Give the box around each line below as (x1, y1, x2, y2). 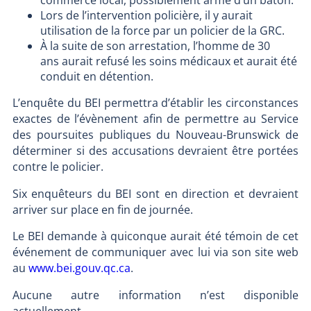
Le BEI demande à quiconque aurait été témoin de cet (12, 228, 299, 244)
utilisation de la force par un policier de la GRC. (40, 23, 285, 39)
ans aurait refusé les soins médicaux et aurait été (40, 53, 297, 69)
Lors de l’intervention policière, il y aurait (40, 8, 253, 24)
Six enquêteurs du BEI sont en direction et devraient (12, 185, 299, 201)
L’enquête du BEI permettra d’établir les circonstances (12, 95, 299, 111)
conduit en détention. (40, 69, 153, 85)
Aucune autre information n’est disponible (12, 287, 299, 303)
